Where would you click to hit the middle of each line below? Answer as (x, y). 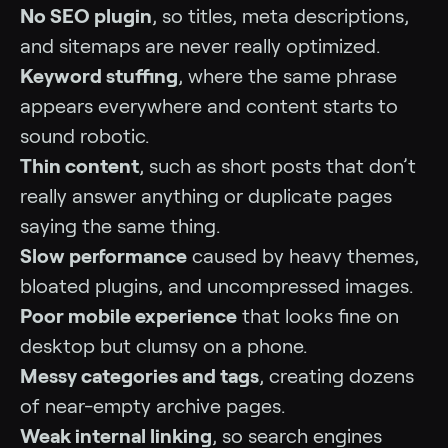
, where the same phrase (287, 75)
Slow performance (103, 255)
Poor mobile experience (128, 315)
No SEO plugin (86, 15)
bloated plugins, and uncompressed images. (216, 285)
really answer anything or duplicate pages (206, 195)
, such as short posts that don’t (277, 165)
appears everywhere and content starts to (209, 105)
